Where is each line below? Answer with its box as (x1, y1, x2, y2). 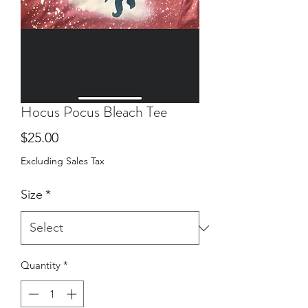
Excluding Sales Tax (21, 155, 104, 168)
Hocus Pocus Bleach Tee (21, 101, 167, 123)
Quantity (21, 258, 60, 272)
